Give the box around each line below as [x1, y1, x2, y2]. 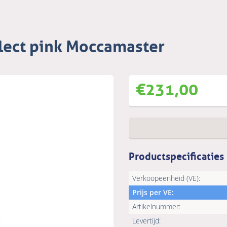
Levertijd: [132, 216, 161, 226]
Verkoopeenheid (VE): [132, 173, 200, 183]
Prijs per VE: [132, 187, 174, 198]
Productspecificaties [129, 147, 224, 164]
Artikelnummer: [132, 202, 180, 212]
